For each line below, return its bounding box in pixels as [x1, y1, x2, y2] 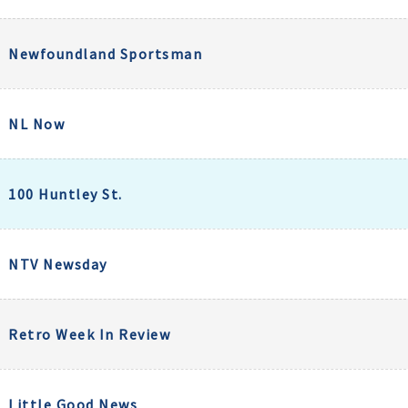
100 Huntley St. [8, 185, 123, 203]
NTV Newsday [8, 255, 107, 273]
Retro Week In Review [8, 325, 170, 343]
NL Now [8, 115, 65, 133]
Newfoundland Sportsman [8, 45, 202, 63]
